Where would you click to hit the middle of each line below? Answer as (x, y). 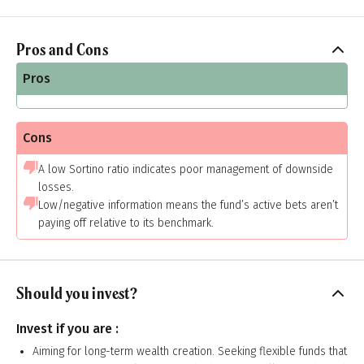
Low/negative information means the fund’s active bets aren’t (188, 205)
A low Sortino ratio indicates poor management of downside (186, 169)
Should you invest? (77, 293)
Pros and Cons (63, 49)
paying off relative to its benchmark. (126, 223)
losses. (56, 187)
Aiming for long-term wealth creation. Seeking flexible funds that (190, 351)
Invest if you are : (67, 329)
